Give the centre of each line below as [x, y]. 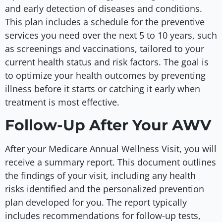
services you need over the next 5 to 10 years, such [111, 35]
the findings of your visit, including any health [100, 175]
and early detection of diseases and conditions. [104, 9]
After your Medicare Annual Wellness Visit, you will [111, 148]
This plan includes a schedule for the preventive [105, 22]
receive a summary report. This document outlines [111, 162]
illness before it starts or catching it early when [103, 89]
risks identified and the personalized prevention [105, 189]
